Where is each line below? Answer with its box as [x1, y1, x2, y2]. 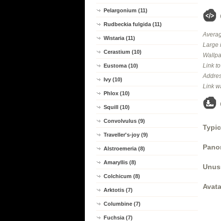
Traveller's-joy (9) [104, 132, 148, 138]
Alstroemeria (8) [104, 146, 145, 151]
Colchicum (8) [104, 173, 140, 179]
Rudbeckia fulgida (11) [104, 21, 162, 27]
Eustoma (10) [104, 63, 138, 69]
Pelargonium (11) [104, 7, 147, 13]
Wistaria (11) [104, 35, 135, 41]
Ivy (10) [104, 76, 122, 82]
